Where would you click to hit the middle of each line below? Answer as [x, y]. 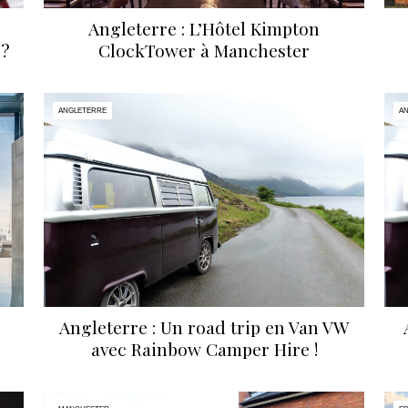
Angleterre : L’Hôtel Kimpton [204, 29]
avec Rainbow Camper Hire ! [204, 349]
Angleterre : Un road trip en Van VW [204, 327]
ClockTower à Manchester [204, 51]
